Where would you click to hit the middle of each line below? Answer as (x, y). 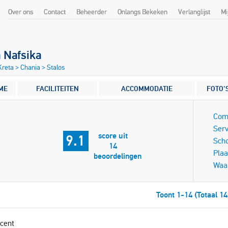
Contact (55, 12)
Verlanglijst (194, 12)
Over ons (21, 12)
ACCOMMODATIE (147, 89)
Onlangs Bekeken (142, 12)
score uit (113, 136)
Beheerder (92, 12)
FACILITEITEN (57, 89)
